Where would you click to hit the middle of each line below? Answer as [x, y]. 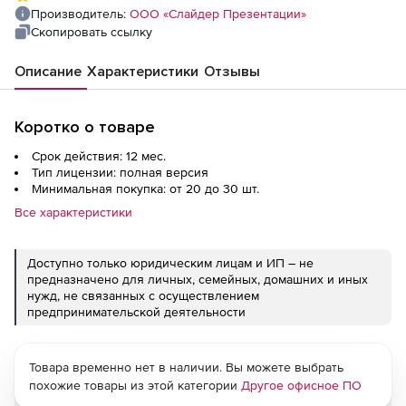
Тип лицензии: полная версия [120, 172]
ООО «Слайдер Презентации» [218, 14]
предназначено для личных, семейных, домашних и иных [198, 279]
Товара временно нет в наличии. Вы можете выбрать [186, 367]
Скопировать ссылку [92, 32]
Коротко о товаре [85, 127]
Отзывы [232, 72]
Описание [48, 72]
